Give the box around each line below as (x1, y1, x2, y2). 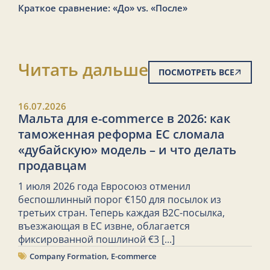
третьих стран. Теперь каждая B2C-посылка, (18, 206, 225, 219)
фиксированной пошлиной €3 (18, 232, 159, 246)
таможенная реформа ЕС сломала (18, 125, 225, 142)
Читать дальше (18, 57, 148, 81)
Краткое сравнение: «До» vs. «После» (18, 2, 187, 14)
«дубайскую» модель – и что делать (18, 141, 236, 158)
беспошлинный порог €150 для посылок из (18, 192, 221, 206)
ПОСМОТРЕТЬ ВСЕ (159, 66, 234, 78)
